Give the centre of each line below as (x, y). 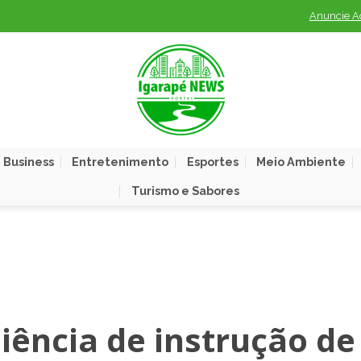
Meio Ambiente (301, 162)
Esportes (212, 162)
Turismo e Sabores (185, 191)
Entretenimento (120, 162)
